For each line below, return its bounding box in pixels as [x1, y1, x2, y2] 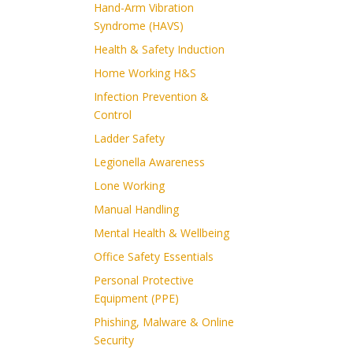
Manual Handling [94, 201, 180, 217]
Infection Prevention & [94, 88, 210, 104]
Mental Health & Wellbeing [94, 225, 230, 240]
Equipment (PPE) [94, 290, 180, 306]
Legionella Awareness [94, 154, 206, 169]
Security [94, 332, 135, 347]
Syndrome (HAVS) [94, 17, 184, 33]
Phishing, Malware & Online [94, 314, 235, 329]
